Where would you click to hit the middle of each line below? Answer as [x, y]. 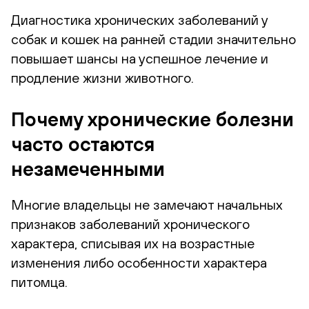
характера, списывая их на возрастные [133, 243]
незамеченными [88, 169]
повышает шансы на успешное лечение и [140, 58]
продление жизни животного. [102, 77]
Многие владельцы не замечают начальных [147, 204]
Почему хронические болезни [152, 119]
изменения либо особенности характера [139, 262]
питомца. [39, 281]
